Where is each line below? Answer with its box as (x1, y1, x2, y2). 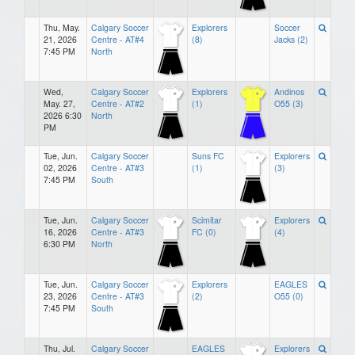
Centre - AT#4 (91, 32, 144, 45)
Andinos (274, 85, 304, 97)
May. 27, (44, 97, 75, 109)
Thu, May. (44, 21, 80, 33)
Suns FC (192, 149, 224, 162)
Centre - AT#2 (91, 97, 144, 109)
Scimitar (192, 213, 222, 226)
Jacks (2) (274, 32, 308, 45)
